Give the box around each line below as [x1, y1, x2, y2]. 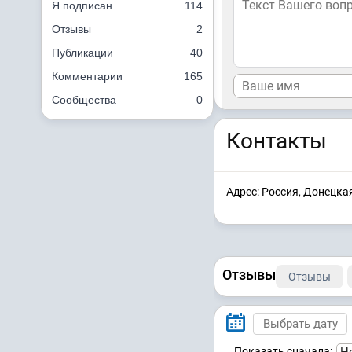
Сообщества [52, 93, 116, 106]
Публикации [52, 46, 113, 59]
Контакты [226, 128, 327, 155]
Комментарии [52, 70, 123, 82]
